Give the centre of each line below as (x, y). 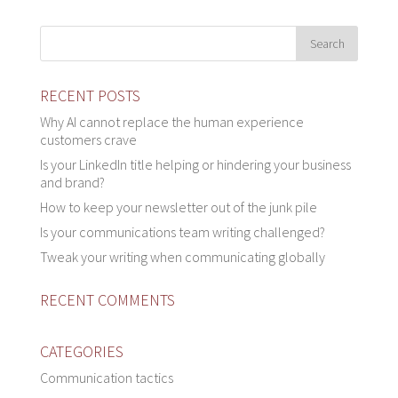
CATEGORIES (81, 351)
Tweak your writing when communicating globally (182, 256)
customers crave (88, 139)
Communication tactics (106, 377)
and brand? (72, 182)
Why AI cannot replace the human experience (171, 121)
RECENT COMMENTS (107, 299)
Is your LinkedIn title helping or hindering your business (195, 164)
